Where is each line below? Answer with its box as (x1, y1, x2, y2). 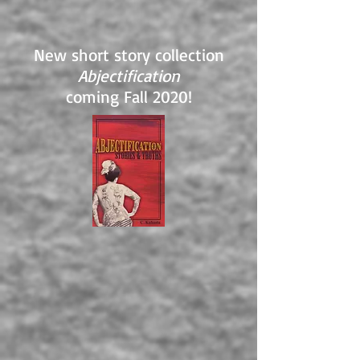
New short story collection (33, 44, 224, 65)
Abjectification (77, 65, 180, 86)
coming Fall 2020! (65, 86, 192, 107)
